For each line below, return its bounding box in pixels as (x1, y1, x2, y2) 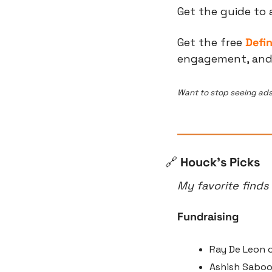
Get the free (177, 35, 245, 49)
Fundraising (177, 209, 239, 224)
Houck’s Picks (177, 154, 260, 171)
